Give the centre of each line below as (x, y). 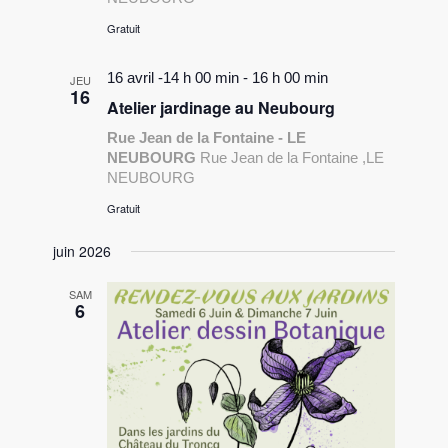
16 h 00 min (290, 78)
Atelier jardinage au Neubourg (221, 108)
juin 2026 (82, 251)
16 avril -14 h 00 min (173, 78)
